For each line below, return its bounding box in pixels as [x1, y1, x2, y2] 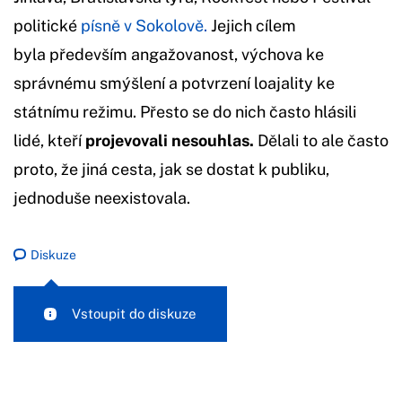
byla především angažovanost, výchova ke [13, 44, 324, 64]
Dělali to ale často [258, 130, 389, 150]
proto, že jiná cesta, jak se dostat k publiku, [13, 159, 329, 179]
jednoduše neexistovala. [13, 188, 190, 207]
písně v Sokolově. [77, 15, 207, 35]
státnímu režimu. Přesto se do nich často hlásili [13, 101, 356, 121]
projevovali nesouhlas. [85, 130, 258, 150]
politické [13, 15, 77, 35]
